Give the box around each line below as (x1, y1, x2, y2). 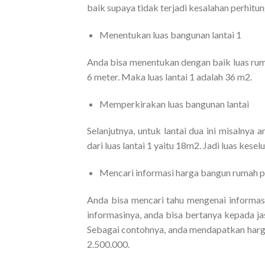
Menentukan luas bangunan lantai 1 (99, 28, 241, 40)
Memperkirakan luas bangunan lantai (99, 98, 249, 109)
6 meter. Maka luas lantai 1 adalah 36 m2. (87, 70, 252, 82)
